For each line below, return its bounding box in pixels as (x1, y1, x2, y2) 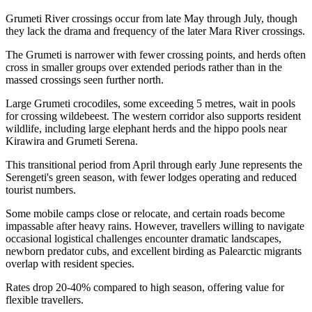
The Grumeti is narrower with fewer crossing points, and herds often (6, 48, 306, 61)
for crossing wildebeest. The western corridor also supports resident (6, 109, 301, 122)
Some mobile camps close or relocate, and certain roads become (6, 207, 285, 219)
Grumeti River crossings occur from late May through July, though (6, 12, 297, 24)
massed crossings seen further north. (6, 73, 164, 86)
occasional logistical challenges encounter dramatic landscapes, (6, 232, 281, 244)
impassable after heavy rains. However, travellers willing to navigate (6, 219, 304, 232)
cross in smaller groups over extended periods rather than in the (6, 61, 282, 73)
